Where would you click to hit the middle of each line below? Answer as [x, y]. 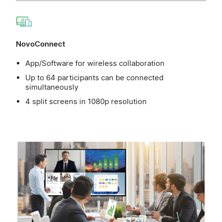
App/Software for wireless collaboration [95, 63]
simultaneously [53, 87]
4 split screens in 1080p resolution [86, 101]
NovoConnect [41, 44]
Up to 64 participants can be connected [95, 77]
